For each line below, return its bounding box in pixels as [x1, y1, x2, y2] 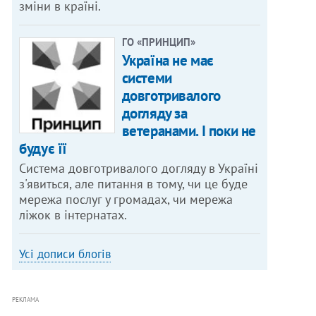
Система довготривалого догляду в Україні [19, 160, 259, 177]
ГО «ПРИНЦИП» [121, 35, 195, 49]
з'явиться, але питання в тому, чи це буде [19, 176, 248, 193]
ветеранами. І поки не [121, 121, 256, 141]
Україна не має [121, 51, 214, 71]
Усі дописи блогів [19, 246, 111, 262]
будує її [19, 139, 67, 159]
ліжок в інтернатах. [19, 207, 128, 224]
